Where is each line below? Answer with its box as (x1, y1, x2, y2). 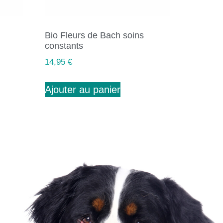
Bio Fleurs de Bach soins (45, 30, 144, 40)
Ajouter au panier (45, 84, 121, 96)
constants (45, 40, 84, 51)
